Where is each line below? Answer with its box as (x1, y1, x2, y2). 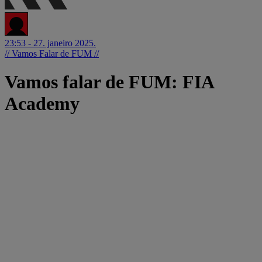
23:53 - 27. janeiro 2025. (5, 38, 96, 48)
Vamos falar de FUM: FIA (5, 71, 213, 93)
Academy (5, 93, 80, 115)
